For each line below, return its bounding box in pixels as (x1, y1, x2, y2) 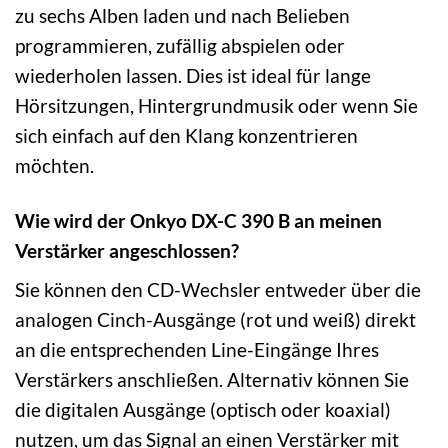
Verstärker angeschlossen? (15, 238, 239, 262)
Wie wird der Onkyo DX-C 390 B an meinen (15, 208, 382, 232)
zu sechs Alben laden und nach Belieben (15, 3, 350, 27)
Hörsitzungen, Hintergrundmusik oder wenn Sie (15, 93, 418, 117)
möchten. (15, 153, 94, 177)
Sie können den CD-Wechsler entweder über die (15, 278, 421, 302)
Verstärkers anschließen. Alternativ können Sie (15, 368, 409, 392)
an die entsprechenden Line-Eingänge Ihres (15, 338, 379, 362)
